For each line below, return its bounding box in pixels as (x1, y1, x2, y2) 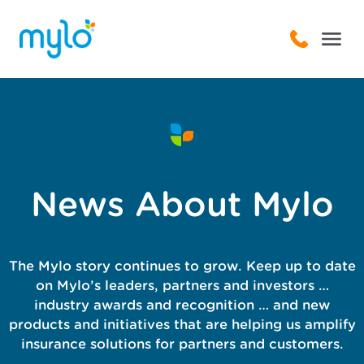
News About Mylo (30, 184, 334, 224)
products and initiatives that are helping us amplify (8, 317, 356, 332)
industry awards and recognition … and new (34, 297, 330, 313)
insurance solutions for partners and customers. (20, 336, 344, 352)
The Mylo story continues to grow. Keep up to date (8, 258, 356, 274)
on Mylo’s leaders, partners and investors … (35, 278, 329, 293)
